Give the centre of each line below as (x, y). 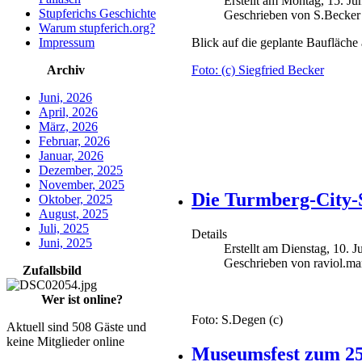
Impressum (67, 42)
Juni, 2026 (65, 97)
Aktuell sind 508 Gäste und (76, 327)
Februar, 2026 (74, 141)
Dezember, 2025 (81, 170)
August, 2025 (74, 214)
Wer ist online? (82, 299)
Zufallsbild (52, 270)
